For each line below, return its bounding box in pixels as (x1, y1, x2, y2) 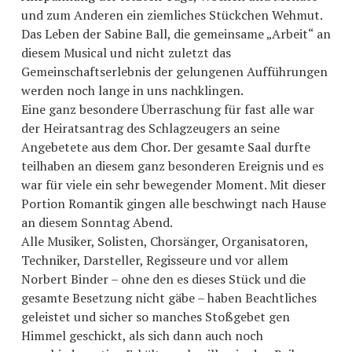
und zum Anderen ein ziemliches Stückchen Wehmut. (20, 5, 322, 24)
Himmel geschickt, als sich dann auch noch (20, 326, 263, 344)
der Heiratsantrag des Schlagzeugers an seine (20, 119, 280, 137)
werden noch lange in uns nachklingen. (20, 81, 244, 99)
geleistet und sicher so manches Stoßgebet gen (20, 307, 290, 325)
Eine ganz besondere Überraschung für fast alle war (20, 100, 314, 118)
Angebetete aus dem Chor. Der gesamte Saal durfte (20, 137, 310, 156)
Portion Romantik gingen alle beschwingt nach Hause (20, 194, 326, 212)
